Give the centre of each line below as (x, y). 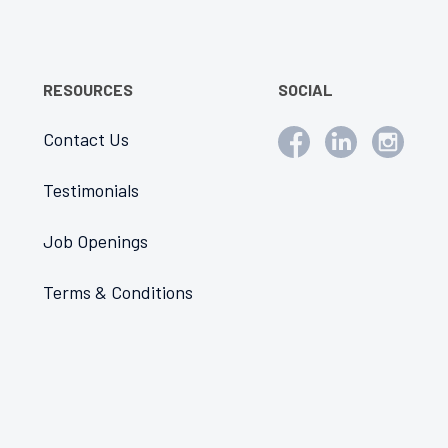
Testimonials (91, 190)
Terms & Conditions (118, 292)
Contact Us (86, 139)
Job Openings (96, 241)
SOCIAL (305, 89)
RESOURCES (88, 89)
